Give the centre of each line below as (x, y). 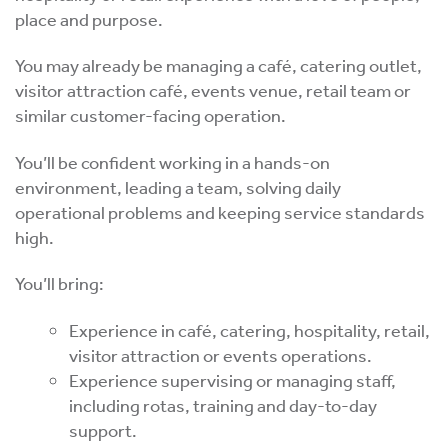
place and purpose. (89, 18)
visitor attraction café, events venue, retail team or (213, 90)
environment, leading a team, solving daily (178, 186)
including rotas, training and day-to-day (223, 404)
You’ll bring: (59, 283)
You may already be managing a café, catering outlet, (218, 65)
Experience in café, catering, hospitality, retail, (249, 329)
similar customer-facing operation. (150, 115)
